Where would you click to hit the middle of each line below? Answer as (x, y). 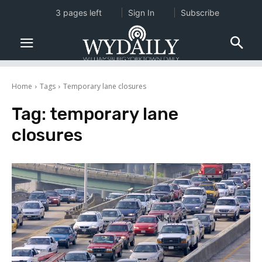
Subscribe (200, 13)
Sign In (141, 13)
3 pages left (78, 13)
